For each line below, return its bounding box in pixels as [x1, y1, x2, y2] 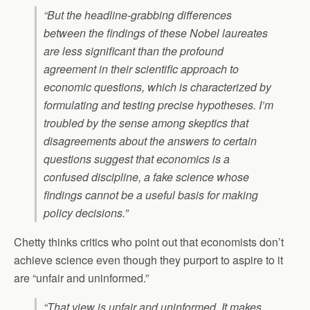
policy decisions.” [44, 205, 128, 221]
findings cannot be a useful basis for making [44, 187, 258, 203]
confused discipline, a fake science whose [44, 169, 249, 185]
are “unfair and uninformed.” [14, 270, 149, 286]
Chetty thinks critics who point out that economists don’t [14, 234, 284, 250]
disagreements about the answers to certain [44, 133, 257, 149]
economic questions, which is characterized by [44, 79, 271, 95]
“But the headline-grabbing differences [44, 7, 232, 24]
